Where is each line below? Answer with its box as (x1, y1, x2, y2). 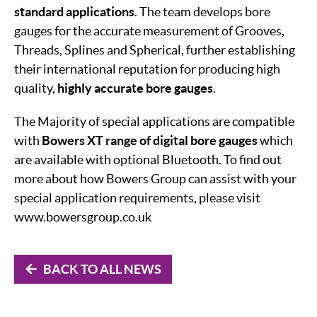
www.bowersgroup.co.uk (14, 209, 151, 224)
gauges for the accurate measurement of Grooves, (14, 23, 284, 38)
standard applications (14, 4, 134, 19)
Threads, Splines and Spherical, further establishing (14, 42, 295, 57)
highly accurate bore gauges (57, 80, 213, 96)
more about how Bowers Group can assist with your (14, 171, 296, 186)
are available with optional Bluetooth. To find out (14, 151, 282, 167)
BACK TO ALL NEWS (43, 261, 161, 277)
